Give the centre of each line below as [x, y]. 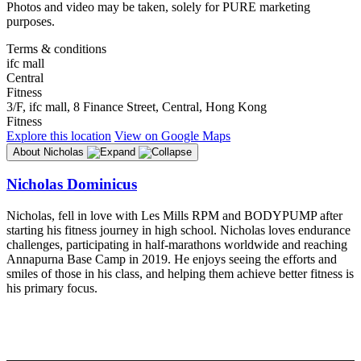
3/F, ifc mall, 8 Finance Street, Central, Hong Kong [137, 106]
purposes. [31, 21]
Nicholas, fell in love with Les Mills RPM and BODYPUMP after [174, 216]
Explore [27, 135]
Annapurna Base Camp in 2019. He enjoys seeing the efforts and [172, 259]
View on [138, 135]
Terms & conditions [56, 48]
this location [79, 135]
